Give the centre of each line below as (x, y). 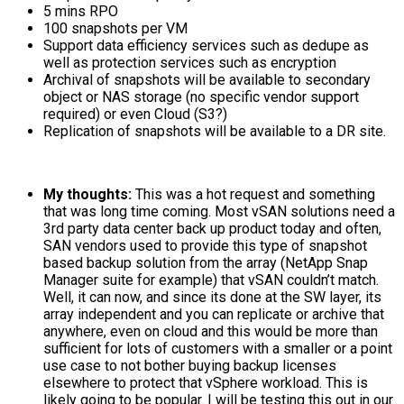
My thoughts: (87, 194)
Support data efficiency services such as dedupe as (206, 46)
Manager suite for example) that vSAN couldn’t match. (211, 280)
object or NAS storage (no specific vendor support (201, 97)
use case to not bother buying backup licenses (190, 366)
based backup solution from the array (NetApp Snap (206, 263)
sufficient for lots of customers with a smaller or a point (218, 349)
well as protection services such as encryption (190, 63)
